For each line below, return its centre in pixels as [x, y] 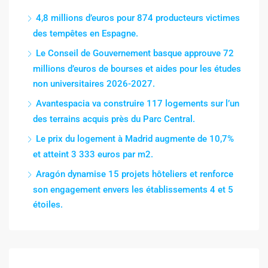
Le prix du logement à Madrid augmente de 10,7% [135, 139]
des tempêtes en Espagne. [86, 34]
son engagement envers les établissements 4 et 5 [133, 190]
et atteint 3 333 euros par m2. [93, 155]
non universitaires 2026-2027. [94, 84]
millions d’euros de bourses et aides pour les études [137, 69]
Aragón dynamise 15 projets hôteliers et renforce [135, 174]
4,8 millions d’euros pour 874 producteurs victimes [138, 18]
